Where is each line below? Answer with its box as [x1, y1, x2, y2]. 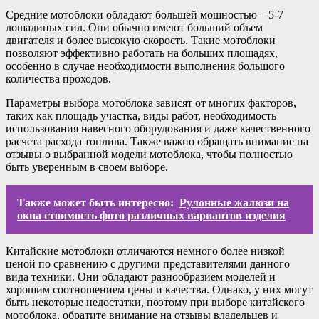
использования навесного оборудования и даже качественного [6, 122, 310, 135]
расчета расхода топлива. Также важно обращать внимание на [6, 135, 308, 147]
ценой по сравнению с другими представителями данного [6, 257, 290, 270]
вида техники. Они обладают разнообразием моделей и [6, 270, 276, 283]
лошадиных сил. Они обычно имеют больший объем [6, 21, 263, 33]
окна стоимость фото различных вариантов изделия [17, 209, 286, 221]
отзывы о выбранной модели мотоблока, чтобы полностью [6, 147, 293, 160]
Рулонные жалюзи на [179, 196, 289, 209]
